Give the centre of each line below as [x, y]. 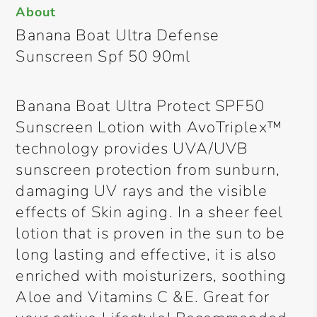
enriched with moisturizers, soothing [151, 276]
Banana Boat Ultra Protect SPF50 [140, 106]
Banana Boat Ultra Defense [117, 35]
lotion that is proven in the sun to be [151, 234]
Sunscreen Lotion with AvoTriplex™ [149, 127]
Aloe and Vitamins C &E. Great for [143, 297]
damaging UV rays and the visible [142, 191]
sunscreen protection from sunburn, [148, 170]
